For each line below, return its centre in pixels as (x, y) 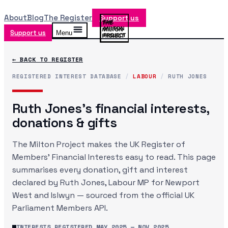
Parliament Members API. (60, 208)
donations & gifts (65, 123)
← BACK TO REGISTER (48, 59)
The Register (68, 18)
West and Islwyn (44, 195)
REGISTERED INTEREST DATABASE (69, 76)
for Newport (174, 182)
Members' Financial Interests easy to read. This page (114, 157)
